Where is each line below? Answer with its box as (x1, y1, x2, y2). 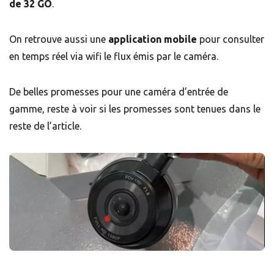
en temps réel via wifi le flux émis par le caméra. (9, 50, 218, 62)
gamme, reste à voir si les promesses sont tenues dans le (9, 103, 261, 114)
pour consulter (197, 33, 264, 45)
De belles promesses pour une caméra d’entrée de (9, 86, 228, 97)
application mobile (108, 33, 197, 45)
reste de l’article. (9, 120, 81, 131)
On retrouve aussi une (9, 33, 108, 45)
